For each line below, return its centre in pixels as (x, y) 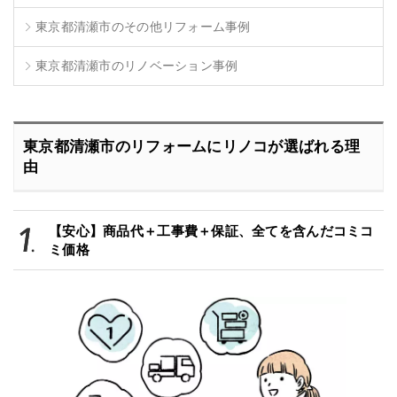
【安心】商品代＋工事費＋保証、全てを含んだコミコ (211, 230)
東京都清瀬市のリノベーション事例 (137, 65)
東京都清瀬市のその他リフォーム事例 (143, 26)
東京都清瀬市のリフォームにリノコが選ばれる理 (192, 146)
